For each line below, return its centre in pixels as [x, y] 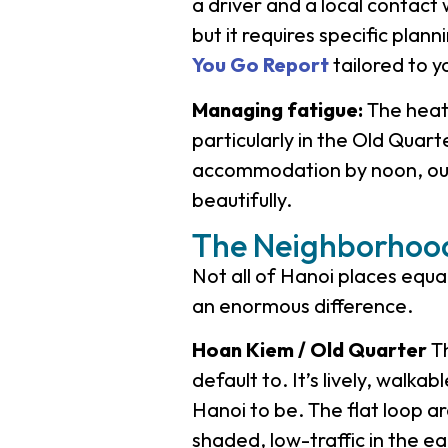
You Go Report [260, 65]
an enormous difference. [302, 305]
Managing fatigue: [277, 109]
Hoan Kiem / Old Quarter [309, 350]
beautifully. [241, 199]
